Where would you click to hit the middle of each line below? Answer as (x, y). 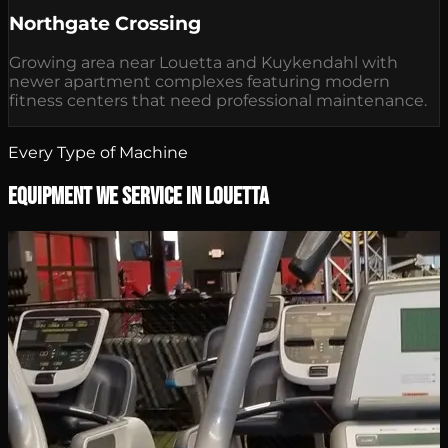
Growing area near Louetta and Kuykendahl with (203, 63)
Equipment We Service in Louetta (138, 197)
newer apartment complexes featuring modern (199, 82)
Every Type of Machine (98, 153)
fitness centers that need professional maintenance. (218, 101)
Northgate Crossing (105, 23)
